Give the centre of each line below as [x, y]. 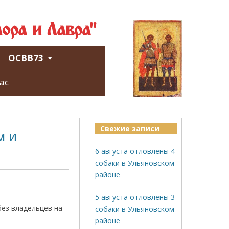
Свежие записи [130, 129]
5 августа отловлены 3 [135, 197]
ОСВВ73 [26, 58]
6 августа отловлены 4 [135, 151]
